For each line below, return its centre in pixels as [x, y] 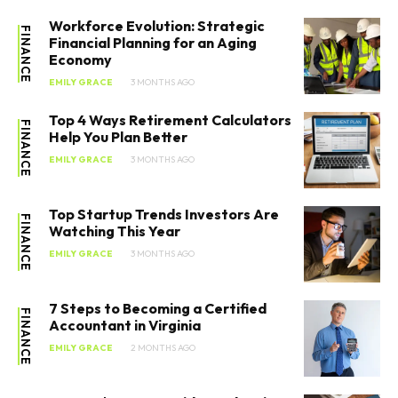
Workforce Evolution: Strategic [157, 26]
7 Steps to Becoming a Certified [158, 309]
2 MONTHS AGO [163, 348]
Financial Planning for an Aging [153, 43]
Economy [80, 60]
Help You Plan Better [118, 137]
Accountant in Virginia [125, 326]
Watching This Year [115, 231]
